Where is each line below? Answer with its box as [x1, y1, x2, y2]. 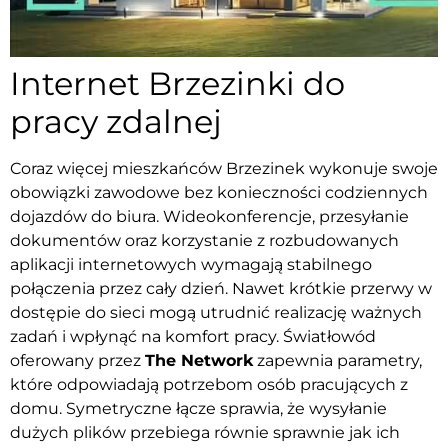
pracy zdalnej [10, 101, 222, 141]
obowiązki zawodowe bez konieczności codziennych [10, 182, 428, 202]
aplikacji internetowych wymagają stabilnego [10, 254, 372, 274]
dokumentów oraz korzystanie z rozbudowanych [10, 230, 399, 250]
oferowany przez [10, 350, 145, 370]
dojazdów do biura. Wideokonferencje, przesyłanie [10, 206, 409, 226]
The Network [145, 350, 253, 370]
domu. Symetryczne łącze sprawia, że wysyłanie [10, 398, 387, 418]
